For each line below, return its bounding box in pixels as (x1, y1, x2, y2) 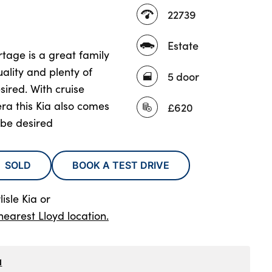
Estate (168, 37, 199, 53)
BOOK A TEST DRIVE (72, 158, 169, 172)
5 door (168, 68, 199, 84)
